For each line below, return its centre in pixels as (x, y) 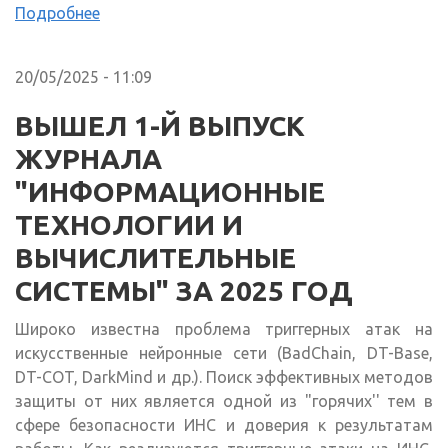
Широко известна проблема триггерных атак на (224, 329)
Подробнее (57, 13)
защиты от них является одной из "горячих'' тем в (224, 401)
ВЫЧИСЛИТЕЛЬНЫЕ (155, 258)
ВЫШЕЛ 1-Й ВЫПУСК (160, 126)
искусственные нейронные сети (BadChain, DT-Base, (224, 353)
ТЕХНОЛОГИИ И (129, 225)
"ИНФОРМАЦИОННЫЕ (170, 192)
